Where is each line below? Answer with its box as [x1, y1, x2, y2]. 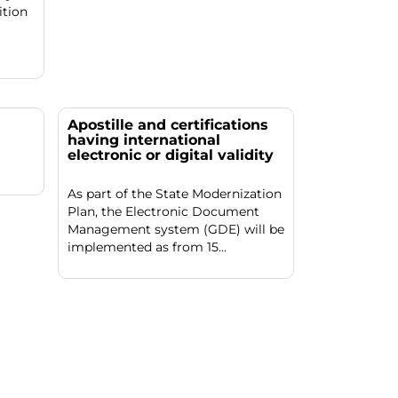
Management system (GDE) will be [67, 221, 284, 238]
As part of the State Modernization [67, 186, 282, 203]
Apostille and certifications [67, 116, 268, 134]
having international [67, 131, 220, 149]
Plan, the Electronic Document [67, 203, 259, 220]
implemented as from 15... [67, 239, 227, 256]
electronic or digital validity [67, 147, 274, 164]
